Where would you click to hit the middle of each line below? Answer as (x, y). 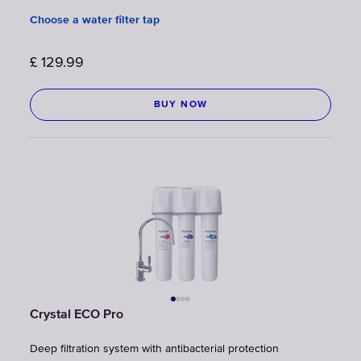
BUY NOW (180, 104)
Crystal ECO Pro (77, 315)
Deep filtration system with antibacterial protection (154, 349)
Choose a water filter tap (95, 20)
